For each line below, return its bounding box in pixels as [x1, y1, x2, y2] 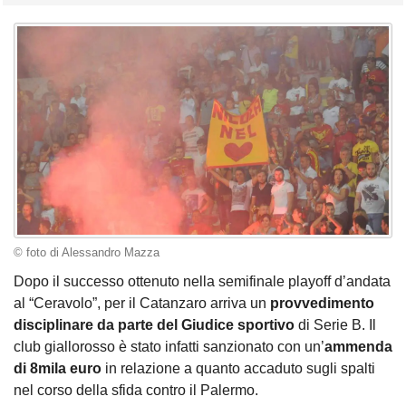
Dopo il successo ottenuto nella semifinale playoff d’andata [14, 273, 391, 289]
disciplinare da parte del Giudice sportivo [14, 316, 295, 333]
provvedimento [270, 295, 374, 311]
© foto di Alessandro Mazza [14, 246, 159, 260]
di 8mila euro [14, 360, 101, 376]
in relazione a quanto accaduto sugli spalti [101, 360, 375, 376]
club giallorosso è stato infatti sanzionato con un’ [14, 338, 324, 354]
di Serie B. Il [295, 316, 376, 333]
